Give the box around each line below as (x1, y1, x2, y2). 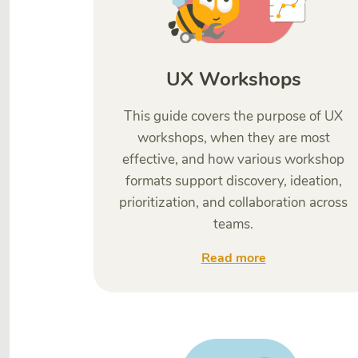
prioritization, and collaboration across (119, 193, 348, 212)
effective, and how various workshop (122, 150, 344, 169)
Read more (201, 249, 266, 267)
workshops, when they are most (137, 129, 330, 147)
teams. (213, 215, 253, 233)
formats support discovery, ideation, (125, 172, 342, 190)
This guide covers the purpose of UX (124, 107, 343, 125)
